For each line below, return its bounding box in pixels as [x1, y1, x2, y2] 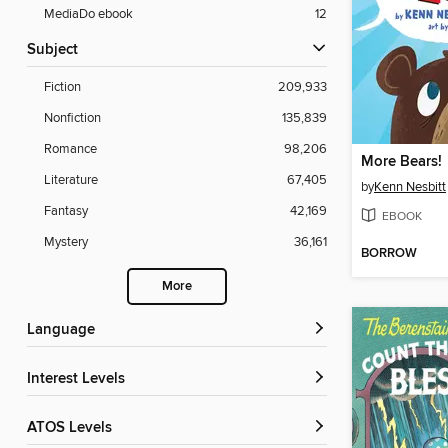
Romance [44, 141, 97, 158]
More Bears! [361, 153, 442, 172]
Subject [36, 41, 78, 60]
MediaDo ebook [44, 6, 133, 23]
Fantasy [44, 203, 88, 220]
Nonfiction [44, 110, 101, 127]
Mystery [44, 234, 88, 251]
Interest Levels [31, 370, 125, 389]
